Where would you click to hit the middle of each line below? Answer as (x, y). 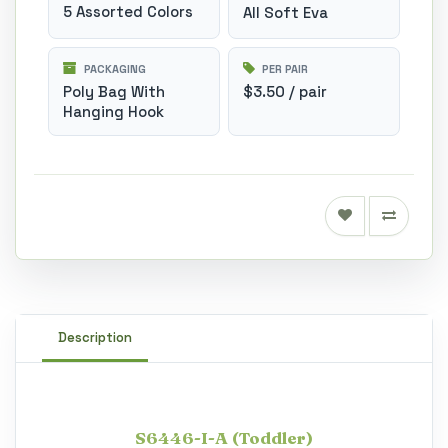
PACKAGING (113, 69)
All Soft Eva (285, 12)
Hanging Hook (113, 111)
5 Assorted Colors (128, 11)
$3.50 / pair (285, 91)
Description (95, 337)
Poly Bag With (114, 91)
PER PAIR (283, 69)
